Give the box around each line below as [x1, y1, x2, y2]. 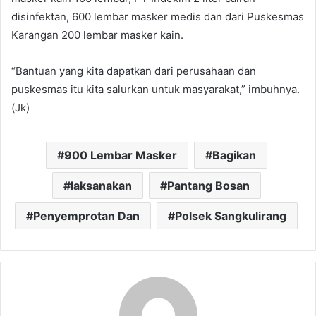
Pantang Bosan [166, 178, 250, 193]
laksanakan [70, 178, 132, 193]
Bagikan [212, 147, 256, 162]
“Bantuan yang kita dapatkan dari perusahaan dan [11, 63, 256, 78]
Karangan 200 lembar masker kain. [11, 28, 183, 42]
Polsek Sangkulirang [175, 208, 286, 223]
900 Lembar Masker [63, 147, 177, 162]
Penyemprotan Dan [33, 208, 140, 223]
